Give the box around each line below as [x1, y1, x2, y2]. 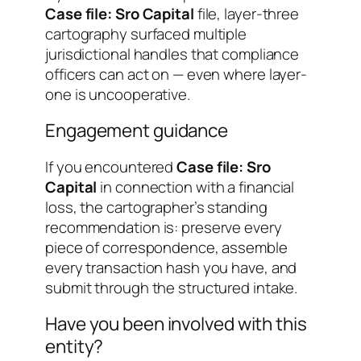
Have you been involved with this [45, 311, 307, 337]
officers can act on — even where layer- [45, 63, 308, 85]
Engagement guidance [45, 118, 229, 143]
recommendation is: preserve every [45, 216, 282, 238]
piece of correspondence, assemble [45, 236, 288, 258]
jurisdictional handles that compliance [45, 43, 300, 64]
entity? [45, 334, 104, 359]
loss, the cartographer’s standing [45, 196, 268, 218]
